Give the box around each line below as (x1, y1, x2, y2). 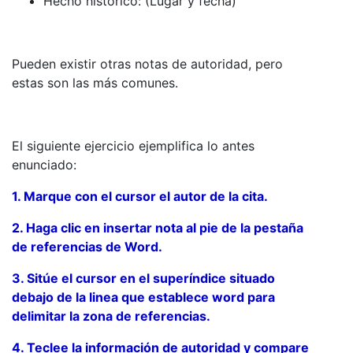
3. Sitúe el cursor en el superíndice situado (12, 269, 275, 286)
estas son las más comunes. (12, 74, 178, 91)
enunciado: (12, 156, 80, 173)
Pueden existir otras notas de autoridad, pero (12, 55, 283, 72)
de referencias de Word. (12, 238, 162, 255)
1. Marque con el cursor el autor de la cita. (12, 188, 268, 204)
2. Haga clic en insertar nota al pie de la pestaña (12, 219, 303, 236)
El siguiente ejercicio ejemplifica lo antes (12, 137, 255, 154)
